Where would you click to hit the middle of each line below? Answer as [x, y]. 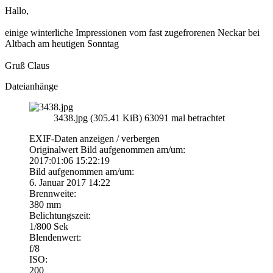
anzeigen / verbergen [120, 138]
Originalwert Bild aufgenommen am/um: [107, 149]
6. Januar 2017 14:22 [70, 182]
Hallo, [17, 10]
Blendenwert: [55, 237]
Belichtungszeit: [60, 215]
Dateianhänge [31, 86]
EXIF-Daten [55, 138]
